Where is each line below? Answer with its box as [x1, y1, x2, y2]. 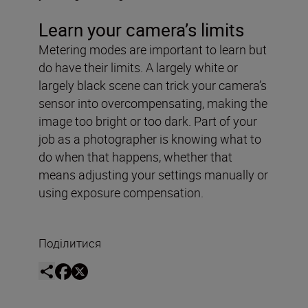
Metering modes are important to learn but [38, 41, 267, 58]
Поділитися [38, 234, 101, 251]
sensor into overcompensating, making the [38, 94, 267, 111]
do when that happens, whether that [38, 148, 232, 165]
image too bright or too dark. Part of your [38, 112, 257, 129]
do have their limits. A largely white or [38, 58, 238, 76]
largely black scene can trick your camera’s [38, 76, 267, 93]
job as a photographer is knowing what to [38, 130, 261, 147]
